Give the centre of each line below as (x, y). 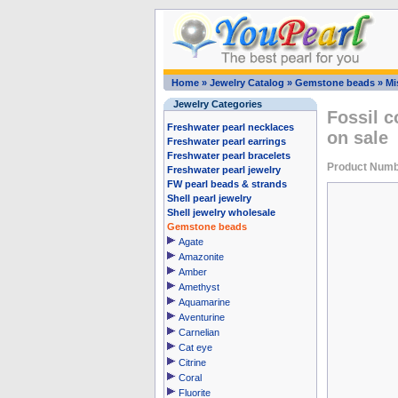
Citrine (192, 362)
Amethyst (199, 287)
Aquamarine (204, 302)
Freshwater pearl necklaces (230, 127)
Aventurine (201, 317)
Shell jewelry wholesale (221, 212)
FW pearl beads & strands (227, 184)
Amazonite (201, 257)
